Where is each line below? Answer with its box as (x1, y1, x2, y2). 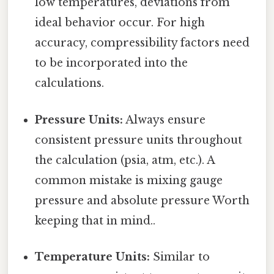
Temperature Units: (35, 250, 150, 264)
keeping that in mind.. (35, 213, 156, 228)
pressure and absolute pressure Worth (35, 193, 250, 207)
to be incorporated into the (35, 56, 188, 70)
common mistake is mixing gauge (35, 173, 223, 187)
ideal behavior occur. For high (35, 16, 206, 30)
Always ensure (123, 113, 206, 127)
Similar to (150, 250, 210, 264)
